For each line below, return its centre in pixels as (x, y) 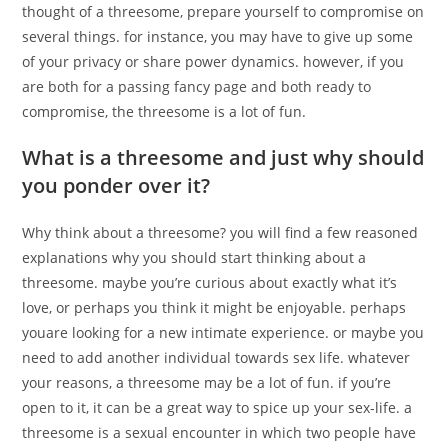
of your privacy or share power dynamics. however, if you (213, 61)
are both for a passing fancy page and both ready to (197, 86)
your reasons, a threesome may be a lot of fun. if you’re (207, 382)
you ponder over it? (116, 185)
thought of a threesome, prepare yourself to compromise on (223, 11)
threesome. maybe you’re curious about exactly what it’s (210, 282)
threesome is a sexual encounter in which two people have (219, 432)
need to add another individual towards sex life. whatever (216, 357)
